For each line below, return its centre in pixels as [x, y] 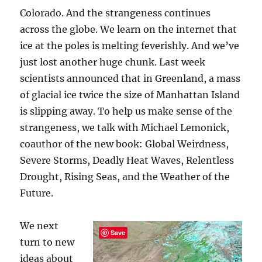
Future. [37, 193]
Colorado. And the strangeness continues [116, 13]
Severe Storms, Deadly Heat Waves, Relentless [127, 160]
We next [39, 225]
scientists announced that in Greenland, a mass [130, 78]
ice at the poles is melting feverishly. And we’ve [130, 45]
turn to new [47, 242]
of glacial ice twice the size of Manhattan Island [130, 94]
